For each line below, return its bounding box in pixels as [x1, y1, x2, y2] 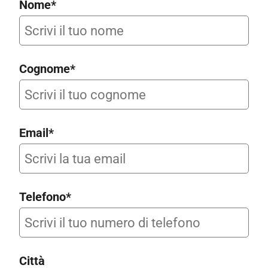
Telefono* [19, 190, 71, 204]
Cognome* [19, 62, 75, 76]
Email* [19, 126, 54, 140]
